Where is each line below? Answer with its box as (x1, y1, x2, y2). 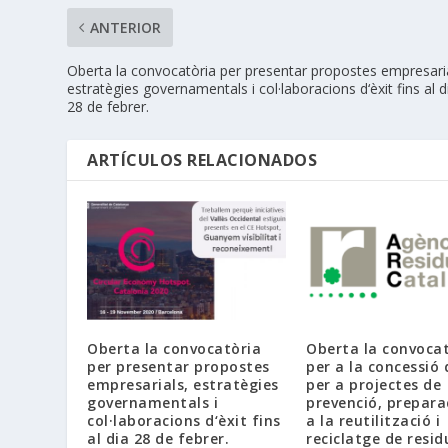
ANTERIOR (90, 18, 162, 38)
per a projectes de (306, 375, 441, 395)
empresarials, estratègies (87, 375, 279, 395)
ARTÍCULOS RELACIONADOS (87, 149, 318, 172)
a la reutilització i (306, 411, 440, 431)
